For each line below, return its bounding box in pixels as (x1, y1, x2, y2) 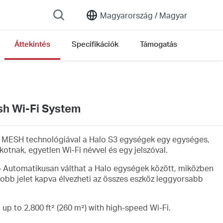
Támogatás (140, 39, 177, 49)
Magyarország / (100, 9, 157, 20)
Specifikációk (72, 39, 118, 49)
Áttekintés (14, 39, 50, 49)
